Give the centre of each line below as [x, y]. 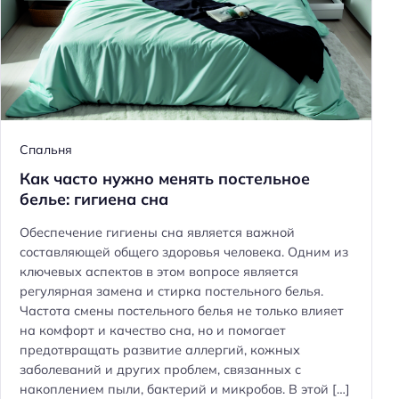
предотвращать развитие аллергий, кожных [160, 350]
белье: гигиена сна [94, 199]
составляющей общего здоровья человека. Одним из [184, 252]
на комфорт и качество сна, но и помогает [153, 331]
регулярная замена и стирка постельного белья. [171, 292]
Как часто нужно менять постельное [165, 179]
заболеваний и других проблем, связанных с [160, 370]
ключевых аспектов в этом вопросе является [159, 272]
